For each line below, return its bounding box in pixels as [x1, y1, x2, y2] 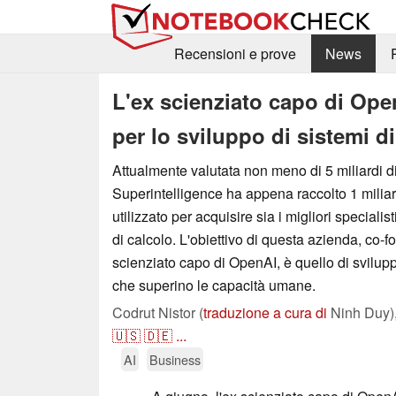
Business [149, 349, 201, 369]
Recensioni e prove [173, 43, 296, 65]
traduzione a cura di [203, 301, 327, 323]
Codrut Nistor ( [112, 301, 203, 323]
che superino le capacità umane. [112, 274, 316, 295]
